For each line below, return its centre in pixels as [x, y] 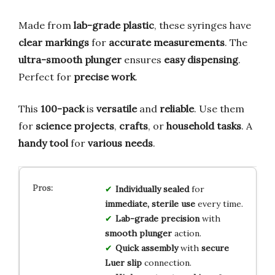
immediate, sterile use [150, 204]
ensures [143, 60]
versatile [117, 109]
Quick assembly [146, 248]
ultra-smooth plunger [70, 60]
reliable [177, 109]
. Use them [219, 109]
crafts [134, 126]
